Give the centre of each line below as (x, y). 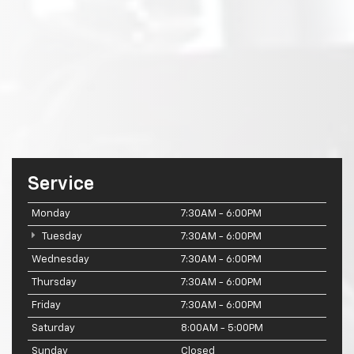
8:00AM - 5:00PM (222, 329)
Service (61, 185)
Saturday (53, 329)
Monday (51, 214)
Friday (46, 306)
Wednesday (60, 260)
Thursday (54, 283)
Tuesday (61, 237)
